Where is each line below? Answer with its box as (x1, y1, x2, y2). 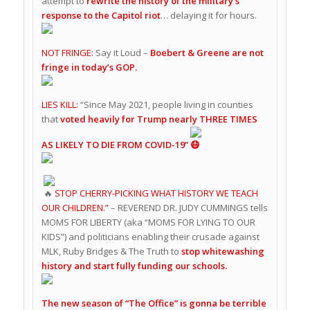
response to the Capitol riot (41, 9, 161, 22)
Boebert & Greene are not (149, 46, 264, 60)
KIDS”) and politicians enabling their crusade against (41, 230, 259, 244)
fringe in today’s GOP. (41, 61, 137, 74)
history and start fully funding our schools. (41, 259, 227, 273)
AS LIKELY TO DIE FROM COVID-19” (41, 138, 190, 152)
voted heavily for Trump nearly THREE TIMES (60, 113, 257, 126)
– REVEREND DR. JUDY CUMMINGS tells (110, 201, 268, 215)
